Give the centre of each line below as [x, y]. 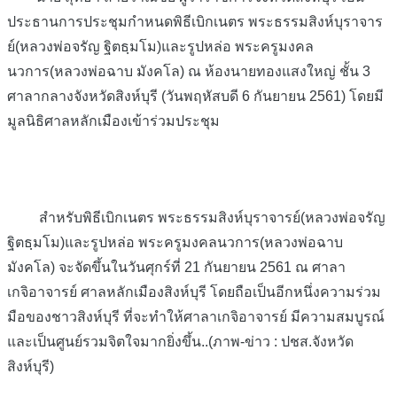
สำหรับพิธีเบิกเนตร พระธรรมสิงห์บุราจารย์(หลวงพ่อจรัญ [196, 218]
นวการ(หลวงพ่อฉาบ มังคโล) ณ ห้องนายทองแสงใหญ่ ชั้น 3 [189, 71]
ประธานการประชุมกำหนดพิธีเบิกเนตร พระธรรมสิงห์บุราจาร [195, 21]
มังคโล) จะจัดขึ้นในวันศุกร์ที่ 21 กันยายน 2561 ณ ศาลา [176, 268]
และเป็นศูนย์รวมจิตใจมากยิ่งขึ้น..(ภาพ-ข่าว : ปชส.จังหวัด [180, 342]
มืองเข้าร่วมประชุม [161, 121]
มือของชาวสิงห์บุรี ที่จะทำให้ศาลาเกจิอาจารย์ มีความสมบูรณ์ [196, 317]
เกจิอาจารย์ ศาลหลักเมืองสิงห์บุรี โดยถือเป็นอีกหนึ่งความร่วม [194, 292]
